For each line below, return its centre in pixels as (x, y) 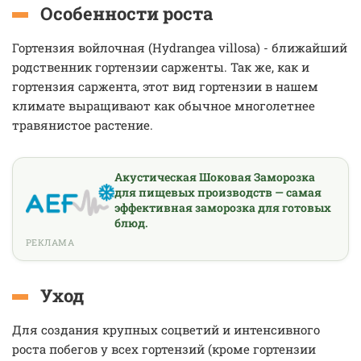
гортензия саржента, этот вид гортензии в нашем (165, 86)
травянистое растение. (83, 125)
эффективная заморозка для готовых (222, 207)
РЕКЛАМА (50, 242)
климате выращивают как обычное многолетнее (164, 106)
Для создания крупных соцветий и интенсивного (166, 330)
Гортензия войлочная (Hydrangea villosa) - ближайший (180, 48)
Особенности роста (127, 13)
